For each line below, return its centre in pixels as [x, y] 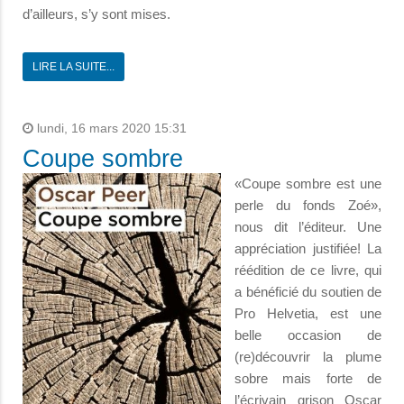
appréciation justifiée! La [308, 248]
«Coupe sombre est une [308, 183]
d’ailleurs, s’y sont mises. [96, 14]
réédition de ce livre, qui [308, 270]
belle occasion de [308, 335]
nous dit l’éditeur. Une [308, 226]
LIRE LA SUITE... [73, 66]
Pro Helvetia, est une [308, 313]
